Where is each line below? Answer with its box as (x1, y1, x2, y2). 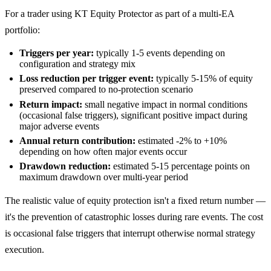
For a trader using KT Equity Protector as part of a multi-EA (5, 8, 234, 19)
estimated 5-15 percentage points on (111, 161, 250, 172)
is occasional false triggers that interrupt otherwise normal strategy (5, 228, 255, 239)
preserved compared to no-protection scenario (19, 84, 193, 95)
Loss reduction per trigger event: (19, 73, 154, 84)
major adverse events (19, 120, 99, 131)
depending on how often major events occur (19, 146, 187, 157)
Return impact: (19, 99, 82, 109)
